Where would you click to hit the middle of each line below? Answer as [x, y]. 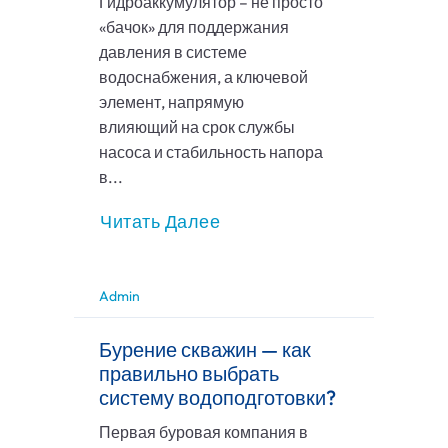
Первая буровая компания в [203, 432]
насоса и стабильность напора [211, 152]
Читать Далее [160, 222]
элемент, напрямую [171, 102]
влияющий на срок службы [197, 127]
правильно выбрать [189, 374]
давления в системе [173, 52]
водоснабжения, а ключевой [203, 77]
